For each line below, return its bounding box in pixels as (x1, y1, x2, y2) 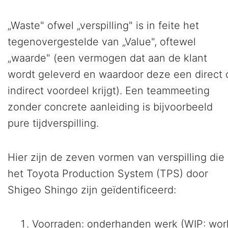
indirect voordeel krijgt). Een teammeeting (8, 84, 210, 97)
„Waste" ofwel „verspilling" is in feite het (8, 19, 199, 32)
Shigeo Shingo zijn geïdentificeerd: (8, 184, 176, 196)
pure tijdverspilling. (8, 117, 99, 130)
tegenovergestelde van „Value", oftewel (8, 36, 196, 48)
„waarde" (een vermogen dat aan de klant (8, 52, 207, 65)
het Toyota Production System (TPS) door (8, 167, 208, 180)
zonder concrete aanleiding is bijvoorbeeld (8, 101, 213, 113)
